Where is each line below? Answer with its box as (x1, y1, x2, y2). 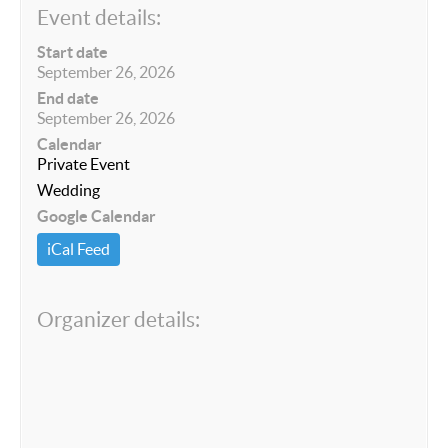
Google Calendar (37, 207, 156, 225)
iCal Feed (47, 240, 110, 258)
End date (37, 89, 99, 107)
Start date (37, 43, 108, 61)
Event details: (37, 6, 161, 29)
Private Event (37, 155, 130, 173)
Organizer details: (37, 308, 200, 331)
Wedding (37, 181, 100, 199)
